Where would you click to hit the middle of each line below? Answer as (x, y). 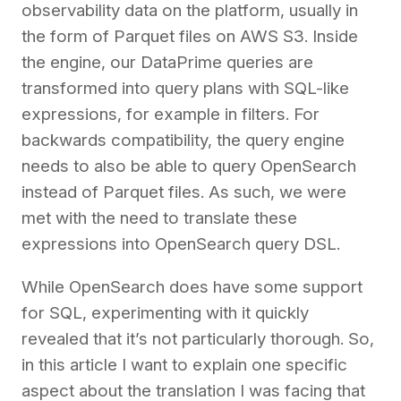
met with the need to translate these (159, 218)
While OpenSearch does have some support (192, 286)
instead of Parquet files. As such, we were (184, 192)
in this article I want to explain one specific (184, 364)
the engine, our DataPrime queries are (167, 62)
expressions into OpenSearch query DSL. (181, 243)
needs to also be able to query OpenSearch (189, 166)
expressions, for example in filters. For (171, 114)
